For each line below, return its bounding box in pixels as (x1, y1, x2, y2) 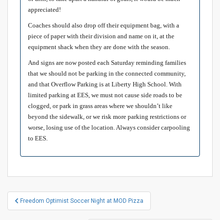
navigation (7, 202, 67, 219)
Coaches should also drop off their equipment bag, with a (28, 22, 179, 29)
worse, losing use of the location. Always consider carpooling (28, 124, 190, 132)
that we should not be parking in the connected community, (28, 70, 186, 78)
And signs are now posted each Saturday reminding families (28, 59, 186, 67)
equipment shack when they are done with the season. (28, 43, 170, 51)
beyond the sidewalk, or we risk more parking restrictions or (28, 113, 186, 121)
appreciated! (28, 6, 61, 14)
